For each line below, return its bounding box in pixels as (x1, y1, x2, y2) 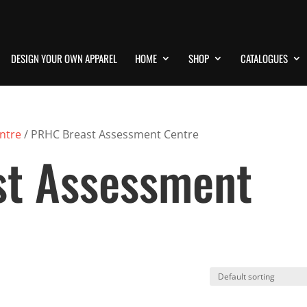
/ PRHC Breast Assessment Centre (21, 126, 199, 142)
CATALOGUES (241, 50, 288, 66)
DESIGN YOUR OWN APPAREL (11, 50, 117, 66)
